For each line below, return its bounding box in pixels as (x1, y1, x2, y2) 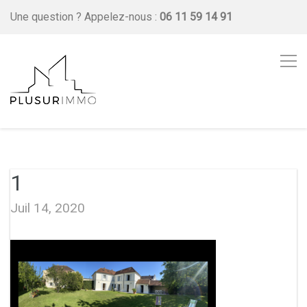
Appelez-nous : (84, 10, 160, 23)
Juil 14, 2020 (10, 200, 85, 216)
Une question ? (10, 10, 84, 23)
